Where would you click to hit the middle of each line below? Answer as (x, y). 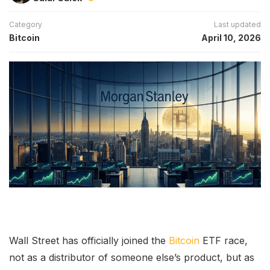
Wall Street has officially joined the (89, 240)
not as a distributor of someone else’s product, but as (132, 257)
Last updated (237, 24)
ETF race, (224, 240)
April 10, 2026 (231, 37)
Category (26, 24)
